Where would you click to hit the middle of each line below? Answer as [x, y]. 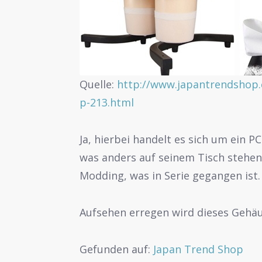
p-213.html [107, 103]
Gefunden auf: [117, 249]
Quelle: [99, 85]
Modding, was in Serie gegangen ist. [170, 176]
